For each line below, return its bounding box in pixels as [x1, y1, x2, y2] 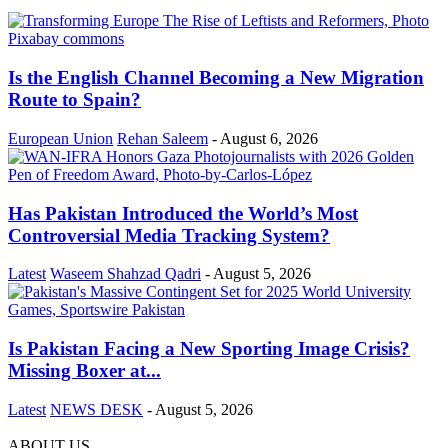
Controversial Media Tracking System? [8, 224, 330, 246]
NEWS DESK [50, 400, 143, 418]
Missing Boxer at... [8, 360, 161, 381]
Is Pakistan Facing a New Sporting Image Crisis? [8, 338, 410, 359]
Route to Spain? [8, 89, 141, 111]
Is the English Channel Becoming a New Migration [8, 67, 424, 89]
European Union [8, 129, 113, 147]
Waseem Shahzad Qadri [50, 265, 201, 283]
